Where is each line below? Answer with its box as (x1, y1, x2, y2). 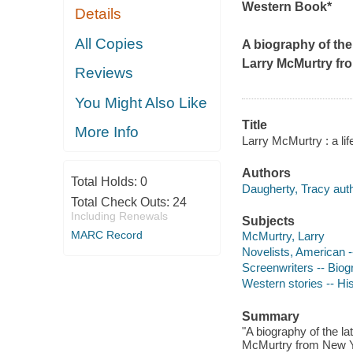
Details (75, 6, 122, 23)
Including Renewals (70, 209, 168, 222)
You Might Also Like (75, 94, 208, 111)
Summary (241, 309, 299, 323)
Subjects (241, 214, 295, 228)
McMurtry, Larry (241, 229, 325, 243)
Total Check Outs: (70, 195, 173, 209)
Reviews (75, 65, 134, 82)
